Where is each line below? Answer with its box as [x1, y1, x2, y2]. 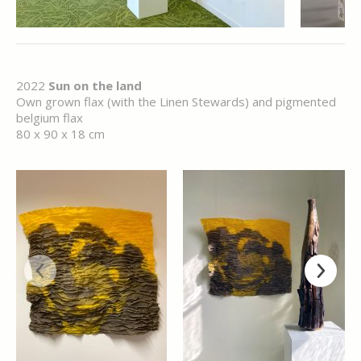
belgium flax [16, 110, 83, 126]
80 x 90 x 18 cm [16, 126, 105, 142]
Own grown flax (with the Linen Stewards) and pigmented [16, 93, 336, 110]
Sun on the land [48, 77, 142, 93]
